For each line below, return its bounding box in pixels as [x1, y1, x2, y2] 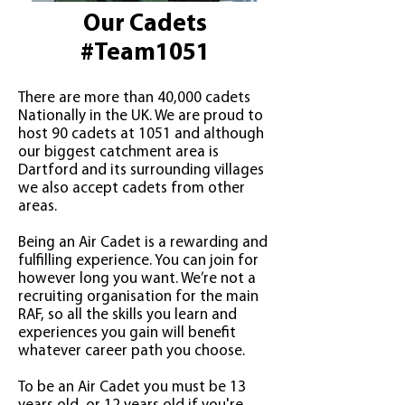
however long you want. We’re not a [18, 271, 256, 287]
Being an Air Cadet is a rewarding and [18, 235, 268, 250]
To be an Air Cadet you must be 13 [18, 380, 246, 395]
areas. [18, 199, 57, 214]
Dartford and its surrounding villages [18, 163, 264, 178]
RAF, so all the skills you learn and [18, 307, 237, 323]
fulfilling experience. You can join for [18, 253, 259, 268]
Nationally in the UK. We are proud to [18, 108, 263, 124]
